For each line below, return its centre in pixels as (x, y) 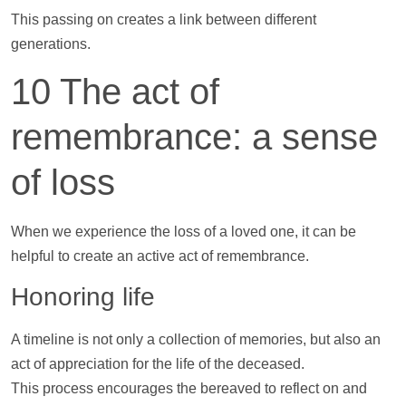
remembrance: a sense (194, 137)
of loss (63, 183)
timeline (49, 340)
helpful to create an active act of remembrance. (160, 256)
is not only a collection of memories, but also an (227, 340)
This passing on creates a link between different (164, 19)
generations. (51, 43)
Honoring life (83, 297)
